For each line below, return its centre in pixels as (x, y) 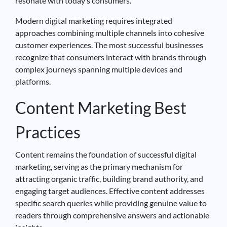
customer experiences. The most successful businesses (109, 45)
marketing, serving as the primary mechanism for (99, 166)
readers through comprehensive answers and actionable (112, 215)
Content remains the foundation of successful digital (106, 154)
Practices (48, 132)
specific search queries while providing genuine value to (111, 203)
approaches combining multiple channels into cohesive (110, 32)
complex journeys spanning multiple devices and (99, 69)
